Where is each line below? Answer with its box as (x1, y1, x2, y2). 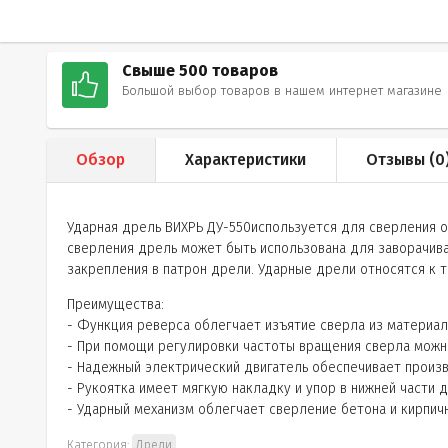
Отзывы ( (366, 150, 435, 169)
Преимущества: (67, 296, 164, 313)
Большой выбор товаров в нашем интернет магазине (122, 83, 442, 98)
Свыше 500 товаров (122, 61, 278, 80)
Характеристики (185, 150, 306, 169)
